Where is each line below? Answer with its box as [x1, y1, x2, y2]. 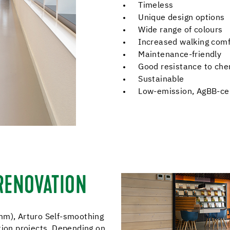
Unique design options [138, 14, 225, 22]
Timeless [138, 2, 174, 10]
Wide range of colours [138, 26, 223, 34]
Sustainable [138, 75, 184, 84]
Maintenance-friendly [138, 51, 222, 59]
